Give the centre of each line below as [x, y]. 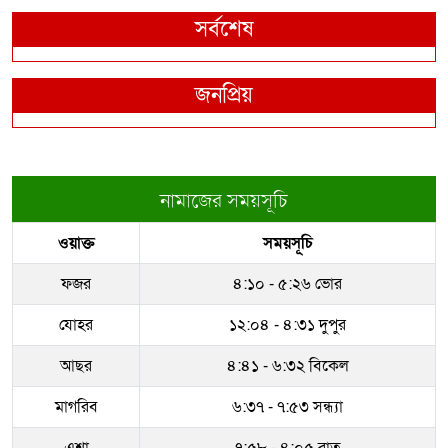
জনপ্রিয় [224, 95]
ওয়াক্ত [76, 243]
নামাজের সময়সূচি [224, 201]
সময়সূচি [287, 243]
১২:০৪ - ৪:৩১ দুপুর [287, 325]
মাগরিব [76, 407]
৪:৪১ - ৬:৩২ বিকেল [287, 366]
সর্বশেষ [224, 29]
